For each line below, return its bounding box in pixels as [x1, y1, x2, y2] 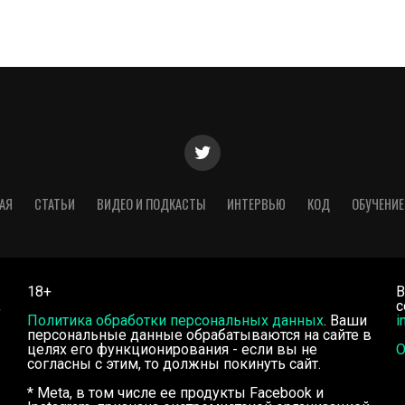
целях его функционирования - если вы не [27, 340, 317, 358]
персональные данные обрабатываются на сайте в [27, 325, 372, 344]
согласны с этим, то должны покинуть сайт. [27, 354, 321, 372]
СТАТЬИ [33, 193, 75, 213]
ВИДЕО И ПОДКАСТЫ [96, 193, 205, 213]
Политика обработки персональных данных [27, 311, 324, 329]
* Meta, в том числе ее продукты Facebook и [27, 383, 324, 401]
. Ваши [324, 311, 367, 329]
